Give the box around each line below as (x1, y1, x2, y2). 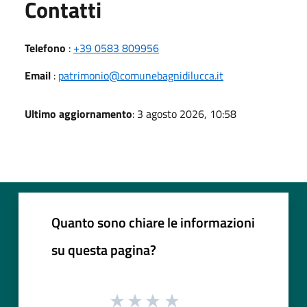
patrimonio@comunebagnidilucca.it (58, 66, 223, 84)
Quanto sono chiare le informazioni (51, 211, 255, 233)
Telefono (25, 39, 66, 56)
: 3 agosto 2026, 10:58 (132, 105, 236, 122)
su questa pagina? (51, 238, 156, 260)
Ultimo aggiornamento (25, 105, 132, 122)
